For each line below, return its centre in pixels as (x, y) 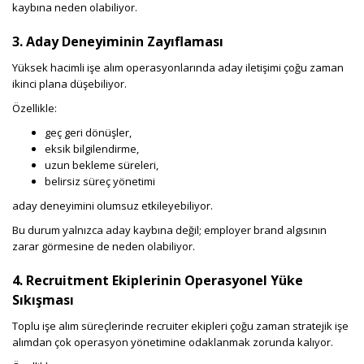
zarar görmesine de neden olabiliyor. (104, 247)
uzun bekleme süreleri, (102, 165)
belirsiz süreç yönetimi (100, 182)
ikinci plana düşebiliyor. (69, 84)
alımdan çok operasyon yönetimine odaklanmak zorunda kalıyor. (173, 342)
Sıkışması (43, 300)
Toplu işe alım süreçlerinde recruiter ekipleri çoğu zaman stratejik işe (180, 326)
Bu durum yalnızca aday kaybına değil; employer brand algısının (169, 230)
